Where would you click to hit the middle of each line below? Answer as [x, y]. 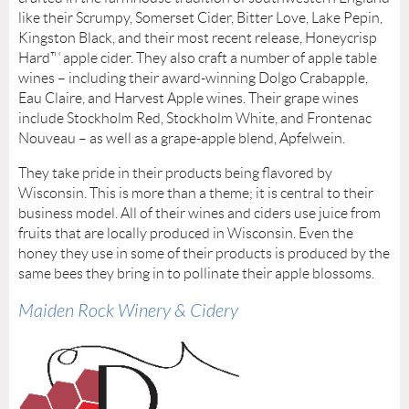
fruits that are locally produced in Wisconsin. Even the [186, 234]
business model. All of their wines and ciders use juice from [199, 214]
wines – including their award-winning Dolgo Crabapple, [193, 79]
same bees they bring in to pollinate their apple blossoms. [198, 274]
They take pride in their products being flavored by [175, 173]
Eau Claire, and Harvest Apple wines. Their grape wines [189, 99]
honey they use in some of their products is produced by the [204, 254]
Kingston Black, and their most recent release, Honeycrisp [198, 38]
